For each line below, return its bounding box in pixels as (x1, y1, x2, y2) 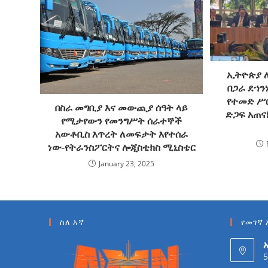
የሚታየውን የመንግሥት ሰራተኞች (61, 114, 182, 127)
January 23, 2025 (99, 158, 155, 169)
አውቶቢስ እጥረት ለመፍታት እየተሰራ (55, 127, 188, 141)
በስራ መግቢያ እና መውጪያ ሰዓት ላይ (55, 100, 188, 114)
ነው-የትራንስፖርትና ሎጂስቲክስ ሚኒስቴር (47, 140, 196, 154)
